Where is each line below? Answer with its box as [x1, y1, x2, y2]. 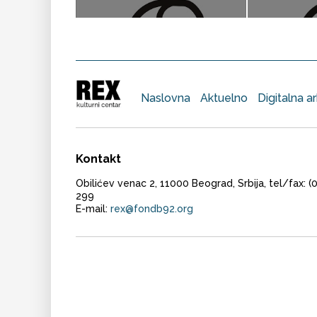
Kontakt [76, 152, 121, 166]
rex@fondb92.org [110, 202, 193, 214]
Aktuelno [200, 91, 248, 105]
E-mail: [76, 202, 110, 214]
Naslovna [141, 91, 190, 105]
